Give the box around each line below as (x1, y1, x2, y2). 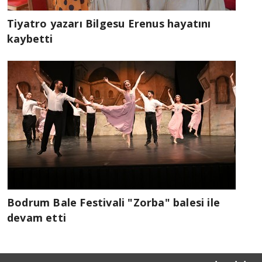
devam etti (7, 210, 66, 225)
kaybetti (7, 31, 53, 46)
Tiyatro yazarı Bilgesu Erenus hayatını (7, 16, 211, 30)
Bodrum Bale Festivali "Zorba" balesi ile (7, 195, 220, 209)
